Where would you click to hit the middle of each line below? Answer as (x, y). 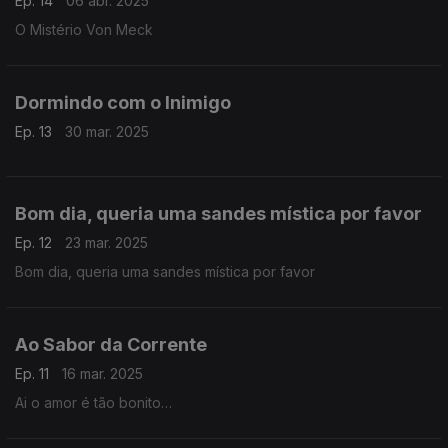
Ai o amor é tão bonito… (93, 402)
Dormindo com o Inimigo (123, 102)
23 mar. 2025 (106, 242)
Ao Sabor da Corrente (111, 344)
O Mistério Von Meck (84, 29)
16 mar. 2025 (102, 373)
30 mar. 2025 (107, 131)
